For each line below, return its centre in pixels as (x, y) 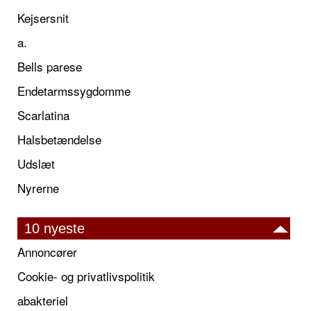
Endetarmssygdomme (74, 90)
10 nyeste (54, 228)
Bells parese (50, 66)
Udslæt (36, 163)
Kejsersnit (43, 17)
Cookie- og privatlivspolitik (86, 276)
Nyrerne (38, 187)
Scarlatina (43, 115)
